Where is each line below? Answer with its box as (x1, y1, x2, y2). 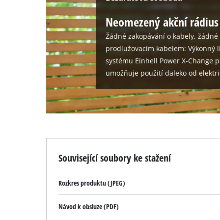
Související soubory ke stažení (58, 150, 171, 165)
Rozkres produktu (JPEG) (58, 178, 126, 188)
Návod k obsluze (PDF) (58, 201, 119, 211)
